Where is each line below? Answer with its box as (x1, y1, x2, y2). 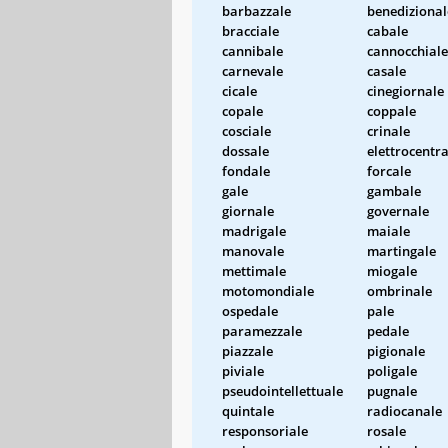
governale (367, 201, 429, 220)
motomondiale (222, 281, 314, 300)
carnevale (222, 61, 283, 80)
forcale (367, 161, 411, 180)
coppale (367, 101, 416, 120)
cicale (222, 81, 257, 100)
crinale (367, 121, 410, 140)
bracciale (222, 21, 279, 40)
